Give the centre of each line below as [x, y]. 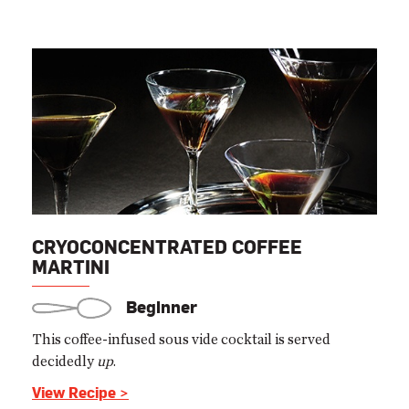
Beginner [159, 307]
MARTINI [71, 267]
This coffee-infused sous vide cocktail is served [181, 339]
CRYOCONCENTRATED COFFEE [167, 246]
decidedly [64, 361]
